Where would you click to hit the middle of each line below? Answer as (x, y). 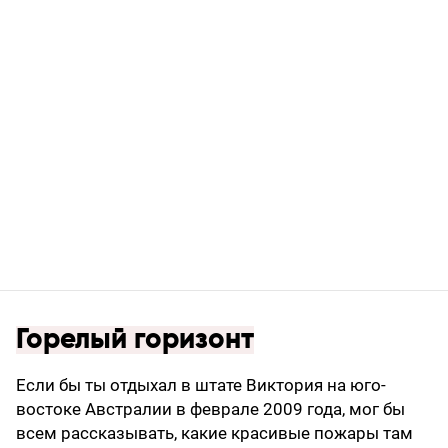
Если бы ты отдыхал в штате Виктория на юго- (201, 385)
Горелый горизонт (135, 340)
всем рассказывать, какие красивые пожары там (214, 433)
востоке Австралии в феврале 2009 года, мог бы (210, 409)
